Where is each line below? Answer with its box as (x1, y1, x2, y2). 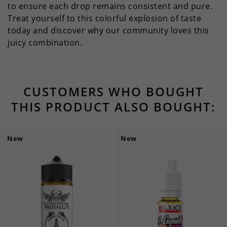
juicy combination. (8, 37, 82, 49)
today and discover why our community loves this (8, 25, 209, 36)
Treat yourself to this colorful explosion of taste (8, 13, 201, 24)
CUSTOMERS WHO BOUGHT (23, 83, 204, 100)
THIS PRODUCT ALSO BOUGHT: (11, 98, 216, 115)
